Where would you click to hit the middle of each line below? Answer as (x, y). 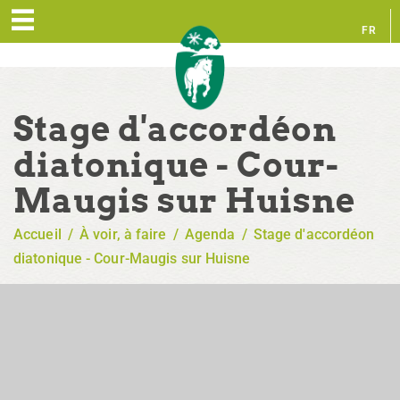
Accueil (37, 234)
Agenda (210, 234)
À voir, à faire (123, 234)
